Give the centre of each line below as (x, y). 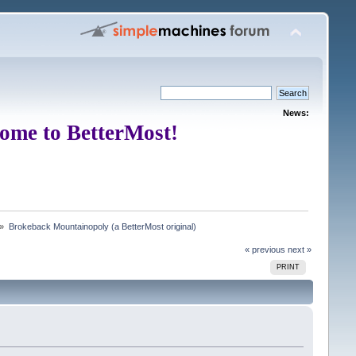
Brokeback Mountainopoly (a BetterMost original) (102, 226)
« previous (265, 249)
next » (300, 249)
